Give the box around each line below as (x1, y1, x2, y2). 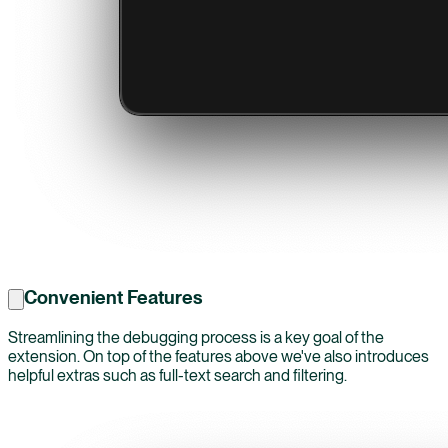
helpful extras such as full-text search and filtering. (8, 366, 347, 386)
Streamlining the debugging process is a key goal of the (8, 328, 384, 348)
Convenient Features (24, 285, 203, 309)
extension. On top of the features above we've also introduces (8, 347, 429, 367)
